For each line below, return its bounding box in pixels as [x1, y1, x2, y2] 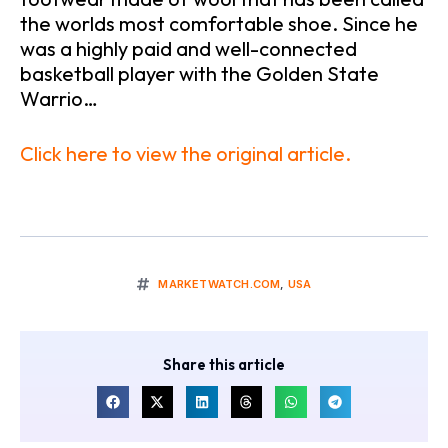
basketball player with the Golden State [20, 61, 379, 87]
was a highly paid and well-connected [20, 36, 357, 62]
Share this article [163, 355, 285, 375]
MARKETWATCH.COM [158, 277, 281, 292]
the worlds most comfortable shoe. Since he [20, 11, 418, 37]
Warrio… [20, 86, 98, 112]
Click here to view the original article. [20, 141, 351, 167]
